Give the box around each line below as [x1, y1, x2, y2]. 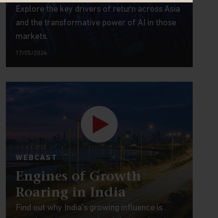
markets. [15, 32, 48, 41]
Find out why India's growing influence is [15, 203, 163, 213]
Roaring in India [15, 186, 126, 200]
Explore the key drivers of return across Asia [15, 5, 180, 14]
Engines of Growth [15, 170, 141, 184]
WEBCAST [15, 154, 57, 162]
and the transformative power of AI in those [15, 18, 176, 28]
